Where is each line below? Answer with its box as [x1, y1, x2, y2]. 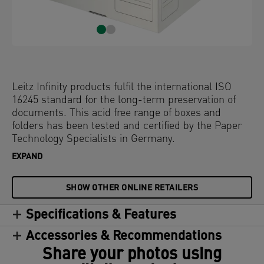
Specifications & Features [26, 209, 176, 222]
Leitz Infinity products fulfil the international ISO [12, 82, 232, 93]
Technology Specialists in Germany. [12, 134, 175, 145]
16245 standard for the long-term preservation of [12, 95, 236, 106]
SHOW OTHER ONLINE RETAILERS [65, 184, 199, 193]
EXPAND [12, 153, 42, 161]
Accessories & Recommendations [26, 230, 222, 243]
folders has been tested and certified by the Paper [12, 121, 242, 132]
